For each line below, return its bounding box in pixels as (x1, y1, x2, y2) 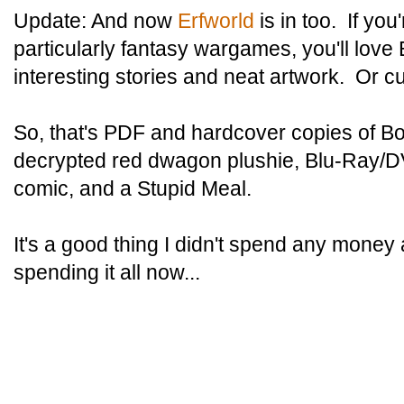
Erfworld (178, 9, 254, 32)
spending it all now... (14, 261, 200, 284)
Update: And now (14, 9, 178, 32)
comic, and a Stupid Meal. (14, 177, 252, 200)
